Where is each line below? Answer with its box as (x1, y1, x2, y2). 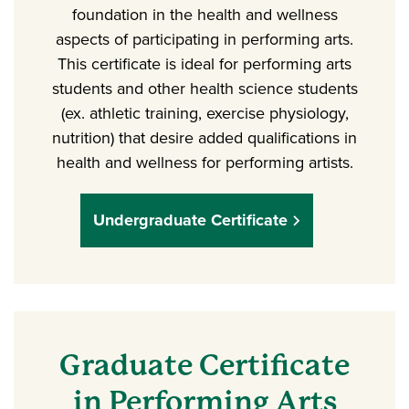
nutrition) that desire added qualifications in (52, 125, 357, 150)
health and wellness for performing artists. (56, 150, 353, 174)
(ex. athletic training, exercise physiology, (60, 100, 349, 125)
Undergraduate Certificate (92, 207, 288, 232)
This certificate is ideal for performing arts (58, 51, 351, 76)
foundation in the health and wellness (71, 2, 338, 26)
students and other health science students (51, 76, 358, 100)
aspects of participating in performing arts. (56, 26, 353, 51)
